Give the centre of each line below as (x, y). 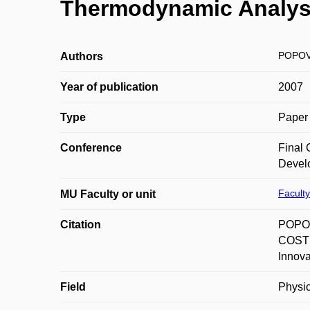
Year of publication (109, 87)
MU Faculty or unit (108, 194)
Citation (81, 225)
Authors (82, 56)
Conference (91, 148)
